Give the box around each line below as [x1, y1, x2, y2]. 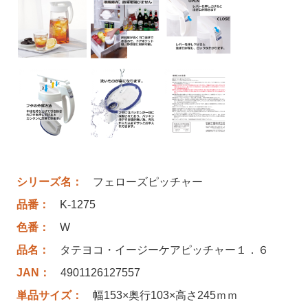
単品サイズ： [16, 289, 82, 301]
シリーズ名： [16, 176, 82, 188]
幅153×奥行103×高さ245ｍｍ [93, 289, 238, 301]
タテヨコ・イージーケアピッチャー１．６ [60, 244, 269, 256]
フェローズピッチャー [93, 176, 203, 188]
